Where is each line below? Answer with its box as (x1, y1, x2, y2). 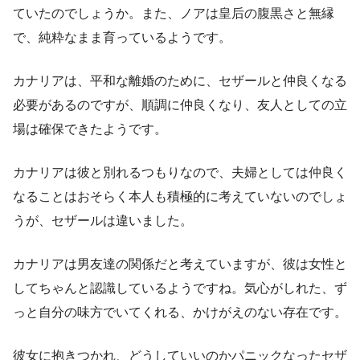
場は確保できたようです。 (13, 122, 167, 137)
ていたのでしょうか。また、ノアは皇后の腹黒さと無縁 (13, 6, 334, 21)
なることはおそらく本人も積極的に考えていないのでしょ (13, 190, 347, 204)
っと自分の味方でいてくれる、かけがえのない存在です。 (13, 305, 347, 320)
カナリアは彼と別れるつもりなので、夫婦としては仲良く (13, 166, 347, 180)
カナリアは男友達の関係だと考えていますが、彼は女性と (13, 257, 347, 272)
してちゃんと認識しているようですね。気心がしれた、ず (13, 281, 347, 296)
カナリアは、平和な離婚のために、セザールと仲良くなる (13, 74, 347, 88)
